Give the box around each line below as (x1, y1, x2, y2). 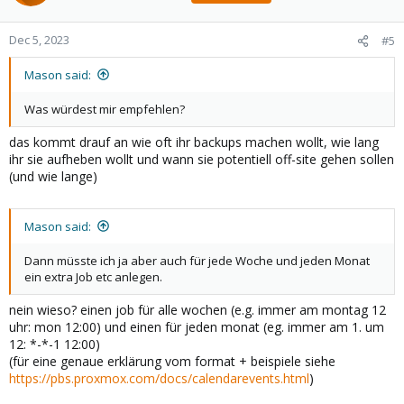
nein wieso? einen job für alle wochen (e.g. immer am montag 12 (9, 300, 386, 318)
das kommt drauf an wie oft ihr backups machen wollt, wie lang (9, 133, 379, 151)
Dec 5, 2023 (9, 31, 69, 48)
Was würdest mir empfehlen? (24, 100, 185, 117)
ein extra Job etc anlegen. (24, 268, 162, 285)
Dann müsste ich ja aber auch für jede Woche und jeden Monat (24, 252, 370, 269)
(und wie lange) (9, 167, 97, 185)
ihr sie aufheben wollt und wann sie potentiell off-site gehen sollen (9, 150, 394, 168)
